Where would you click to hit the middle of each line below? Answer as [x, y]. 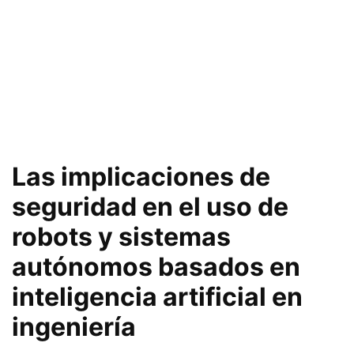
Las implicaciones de [141, 176]
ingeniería [74, 326]
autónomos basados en [156, 266]
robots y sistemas [121, 236]
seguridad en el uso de [150, 206]
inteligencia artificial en [157, 296]
